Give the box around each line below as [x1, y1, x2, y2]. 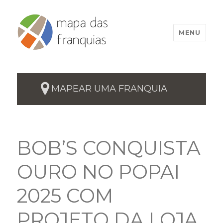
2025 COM [17, 184, 113, 208]
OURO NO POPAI [17, 160, 180, 184]
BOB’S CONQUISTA [17, 136, 201, 160]
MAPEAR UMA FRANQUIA [51, 83, 167, 94]
